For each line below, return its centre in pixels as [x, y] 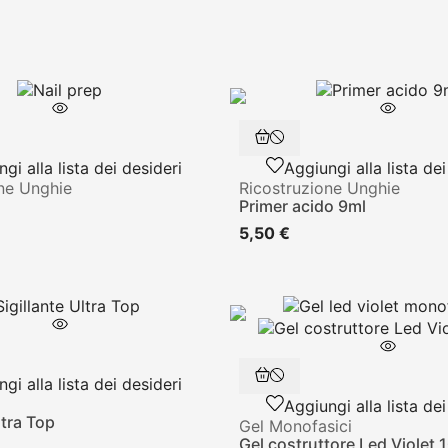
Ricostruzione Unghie [319, 187]
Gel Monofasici [295, 425]
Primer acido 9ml [302, 205]
